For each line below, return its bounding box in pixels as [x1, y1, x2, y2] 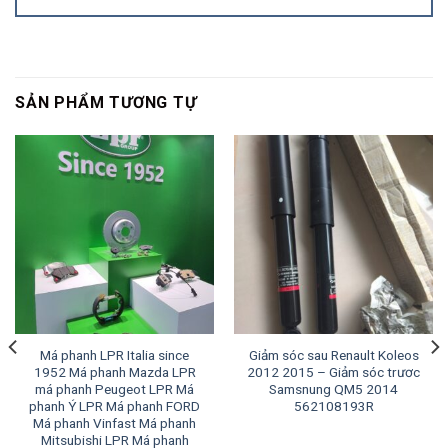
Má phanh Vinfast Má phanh [33, 414, 196, 431]
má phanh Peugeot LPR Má [35, 380, 194, 397]
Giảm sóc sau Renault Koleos [248, 346, 419, 363]
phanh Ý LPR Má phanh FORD [29, 397, 200, 414]
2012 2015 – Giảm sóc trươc [247, 363, 420, 380]
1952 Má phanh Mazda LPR [33, 363, 196, 380]
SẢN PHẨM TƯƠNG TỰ [15, 92, 197, 112]
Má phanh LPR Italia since [40, 346, 189, 363]
